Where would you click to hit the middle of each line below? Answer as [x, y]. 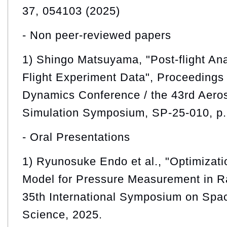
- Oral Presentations [76, 137]
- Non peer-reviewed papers [97, 35]
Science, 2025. [62, 215]
